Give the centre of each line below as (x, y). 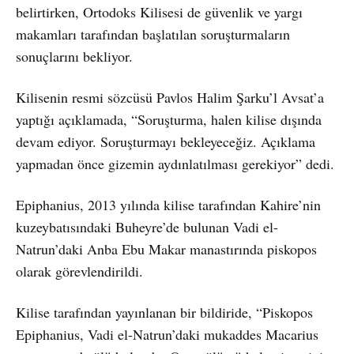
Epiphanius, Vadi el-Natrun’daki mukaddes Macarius (167, 334)
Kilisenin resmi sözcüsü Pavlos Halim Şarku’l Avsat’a (170, 97)
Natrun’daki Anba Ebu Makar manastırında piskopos (166, 249)
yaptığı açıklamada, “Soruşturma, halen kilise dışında (169, 119)
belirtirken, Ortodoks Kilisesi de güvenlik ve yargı (159, 11)
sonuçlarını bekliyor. (74, 56)
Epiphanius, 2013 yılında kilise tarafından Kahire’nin (168, 204)
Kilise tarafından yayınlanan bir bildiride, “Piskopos (164, 312)
